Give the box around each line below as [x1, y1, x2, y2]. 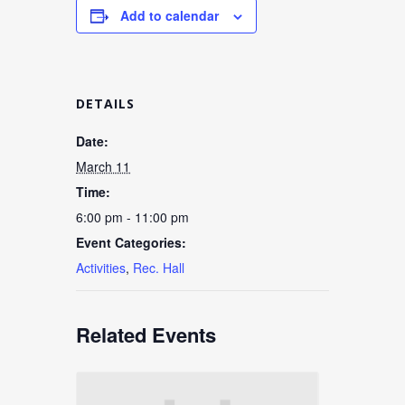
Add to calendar [120, 6, 219, 24]
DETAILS [76, 95, 135, 112]
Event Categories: [76, 233, 186, 251]
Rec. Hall [133, 259, 184, 277]
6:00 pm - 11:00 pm [76, 208, 189, 226]
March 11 [76, 157, 130, 175]
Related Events [76, 320, 216, 349]
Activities [76, 259, 126, 277]
